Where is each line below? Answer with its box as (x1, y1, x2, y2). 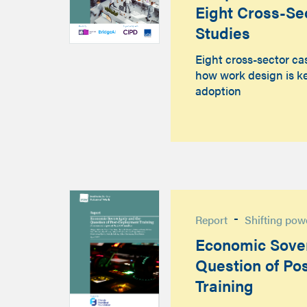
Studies (195, 21, 250, 45)
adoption (195, 82, 241, 99)
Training (195, 273, 254, 297)
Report (195, 211, 228, 228)
